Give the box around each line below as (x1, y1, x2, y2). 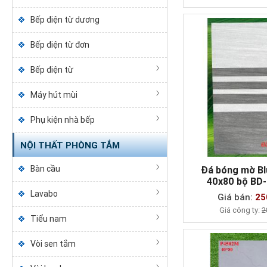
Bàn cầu (30, 164, 60, 173)
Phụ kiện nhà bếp (30, 115, 95, 125)
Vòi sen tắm (30, 239, 76, 249)
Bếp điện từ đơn (30, 40, 89, 49)
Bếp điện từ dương (30, 15, 100, 24)
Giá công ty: (219, 205, 262, 215)
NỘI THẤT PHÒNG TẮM (20, 140, 120, 151)
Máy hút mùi (30, 90, 77, 100)
